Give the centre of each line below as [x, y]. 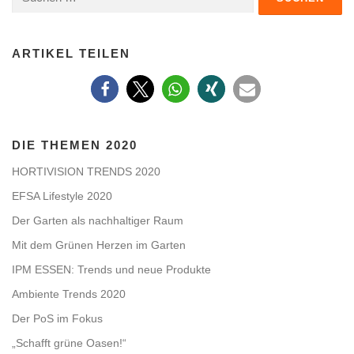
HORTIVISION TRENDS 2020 [86, 171]
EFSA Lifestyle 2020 [62, 196]
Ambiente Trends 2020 [69, 294]
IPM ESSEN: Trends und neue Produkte [111, 269]
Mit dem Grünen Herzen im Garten [99, 245]
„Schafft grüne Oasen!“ [69, 343]
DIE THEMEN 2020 [75, 145]
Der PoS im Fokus [57, 318]
